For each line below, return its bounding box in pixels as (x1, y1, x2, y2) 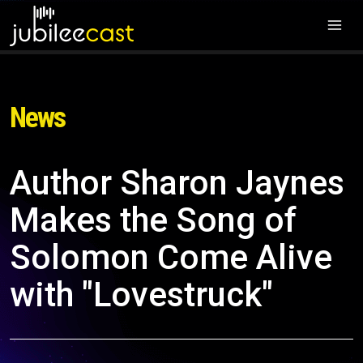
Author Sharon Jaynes (10, 163, 344, 203)
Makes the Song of (10, 200, 297, 240)
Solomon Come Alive (10, 237, 332, 277)
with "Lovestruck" (10, 275, 273, 314)
